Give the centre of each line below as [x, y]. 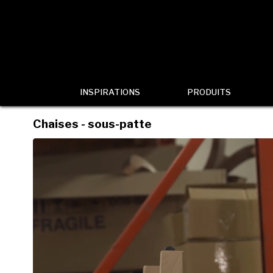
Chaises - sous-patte [92, 124]
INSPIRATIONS [110, 92]
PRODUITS [209, 92]
